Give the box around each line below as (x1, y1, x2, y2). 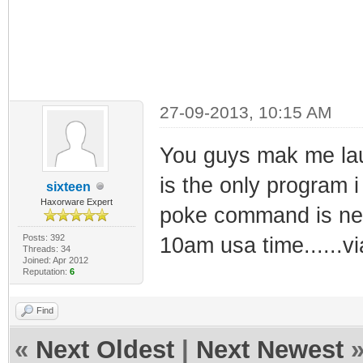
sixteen (45, 179, 91, 194)
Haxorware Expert (40, 196, 113, 207)
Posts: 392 (22, 232, 65, 242)
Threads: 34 (22, 243, 70, 254)
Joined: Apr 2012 (22, 254, 88, 265)
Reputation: (22, 266, 70, 276)
